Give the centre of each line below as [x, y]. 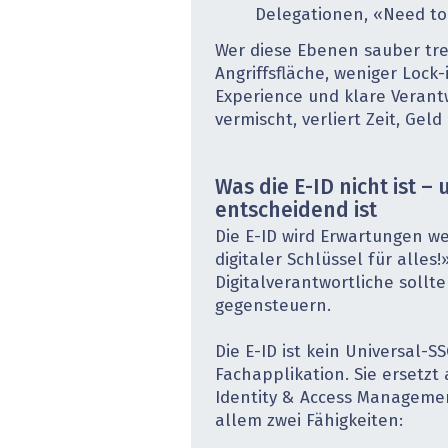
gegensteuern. [273, 307]
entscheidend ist [296, 212]
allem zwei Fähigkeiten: [309, 421]
